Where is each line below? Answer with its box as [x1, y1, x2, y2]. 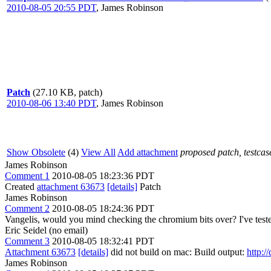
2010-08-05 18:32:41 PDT [52, 236, 154, 246]
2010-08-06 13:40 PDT [7, 98, 96, 108]
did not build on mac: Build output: [108, 247, 247, 257]
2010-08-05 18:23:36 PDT [52, 171, 154, 181]
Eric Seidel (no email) [5, 225, 88, 235]
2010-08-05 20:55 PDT [7, 2, 96, 13]
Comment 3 [5, 236, 50, 246]
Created [5, 181, 37, 192]
